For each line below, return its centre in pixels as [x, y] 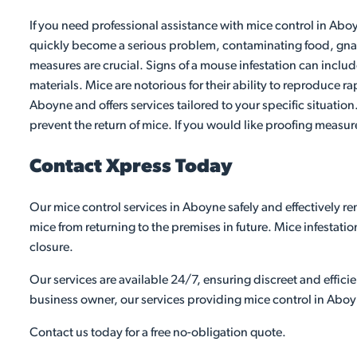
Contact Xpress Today [131, 168]
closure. [51, 248]
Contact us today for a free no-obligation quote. [158, 333]
